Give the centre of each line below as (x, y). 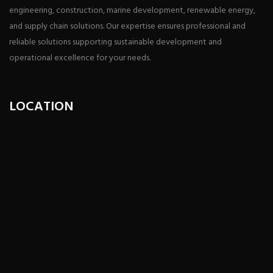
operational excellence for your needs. (80, 58)
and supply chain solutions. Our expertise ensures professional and (127, 27)
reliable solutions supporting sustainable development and (115, 43)
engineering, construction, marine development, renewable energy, (132, 11)
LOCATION (41, 107)
